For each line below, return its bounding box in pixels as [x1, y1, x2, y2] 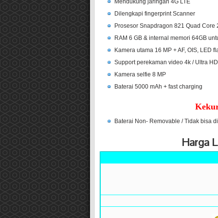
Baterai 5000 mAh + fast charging [114, 83, 202, 91]
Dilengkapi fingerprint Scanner [114, 10, 195, 18]
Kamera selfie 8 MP [114, 71, 166, 78]
